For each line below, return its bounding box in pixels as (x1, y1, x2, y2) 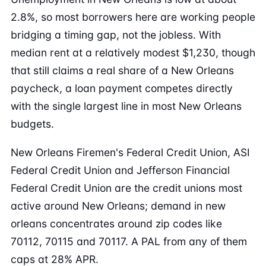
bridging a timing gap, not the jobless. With (11, 28, 221, 41)
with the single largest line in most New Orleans (11, 100, 242, 112)
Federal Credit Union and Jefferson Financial (11, 164, 230, 176)
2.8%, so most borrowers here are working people (11, 11, 255, 23)
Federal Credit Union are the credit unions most (11, 182, 242, 194)
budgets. (11, 118, 54, 130)
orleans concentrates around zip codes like (11, 217, 222, 230)
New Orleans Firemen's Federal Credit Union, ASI (11, 146, 250, 159)
